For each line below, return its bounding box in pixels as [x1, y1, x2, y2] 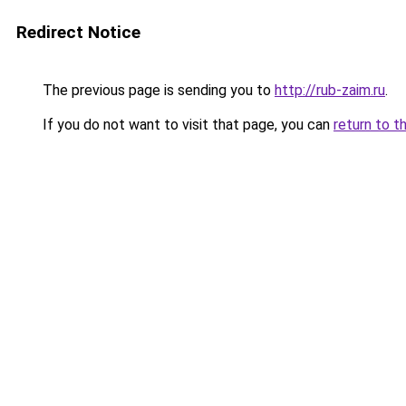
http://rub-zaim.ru [275, 82, 385, 99]
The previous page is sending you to [39, 82, 275, 99]
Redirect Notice [16, 22, 140, 43]
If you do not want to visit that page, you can [39, 116, 333, 133]
